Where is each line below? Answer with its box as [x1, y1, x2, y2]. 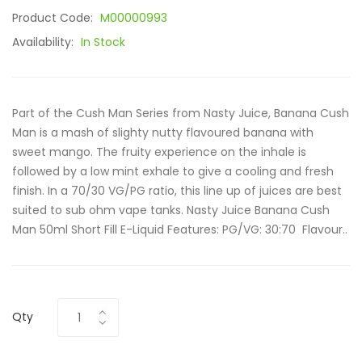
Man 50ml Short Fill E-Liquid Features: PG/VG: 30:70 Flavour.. [12, 221, 347, 238]
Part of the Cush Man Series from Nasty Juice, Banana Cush [12, 105, 349, 121]
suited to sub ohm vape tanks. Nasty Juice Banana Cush [12, 202, 330, 218]
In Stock [81, 34, 125, 50]
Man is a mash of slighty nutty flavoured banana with [12, 124, 314, 141]
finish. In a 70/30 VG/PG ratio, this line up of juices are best [12, 183, 342, 199]
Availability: [12, 34, 77, 50]
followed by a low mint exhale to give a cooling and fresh [12, 163, 334, 179]
